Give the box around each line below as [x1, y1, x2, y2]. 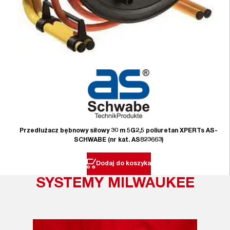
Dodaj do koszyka [95, 161, 151, 167]
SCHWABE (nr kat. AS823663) [74, 137, 163, 144]
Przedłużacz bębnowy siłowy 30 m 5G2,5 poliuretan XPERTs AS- [20, 128, 218, 135]
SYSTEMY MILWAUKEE [35, 177, 195, 192]
